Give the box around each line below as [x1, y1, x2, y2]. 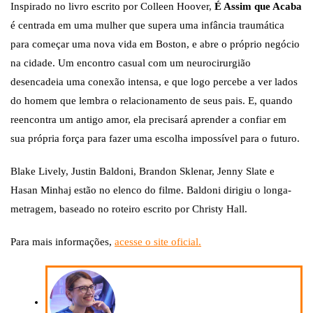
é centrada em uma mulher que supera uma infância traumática [10, 20, 284, 31]
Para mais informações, [10, 236, 115, 248]
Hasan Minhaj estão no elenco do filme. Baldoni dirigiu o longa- [10, 184, 291, 196]
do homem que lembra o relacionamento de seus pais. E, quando [10, 95, 293, 107]
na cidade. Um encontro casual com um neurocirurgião [10, 57, 251, 69]
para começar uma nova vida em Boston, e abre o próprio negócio [10, 38, 300, 50]
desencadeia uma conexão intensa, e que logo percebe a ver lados [10, 76, 298, 88]
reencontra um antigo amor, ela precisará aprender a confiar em [10, 114, 286, 126]
